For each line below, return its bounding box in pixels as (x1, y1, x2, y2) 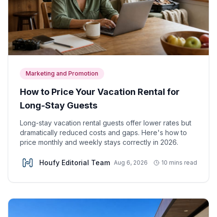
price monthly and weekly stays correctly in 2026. (20, 138, 178, 146)
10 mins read (161, 159, 197, 166)
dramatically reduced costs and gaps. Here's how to (20, 128, 187, 137)
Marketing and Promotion (26, 70, 98, 77)
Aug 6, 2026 (114, 159, 148, 166)
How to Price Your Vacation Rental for (20, 87, 180, 97)
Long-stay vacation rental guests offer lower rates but (20, 119, 191, 127)
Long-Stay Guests (20, 100, 97, 110)
